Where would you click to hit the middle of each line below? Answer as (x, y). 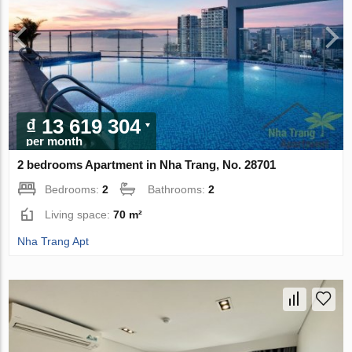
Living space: (79, 215)
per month (55, 141)
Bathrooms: (178, 190)
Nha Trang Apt (53, 242)
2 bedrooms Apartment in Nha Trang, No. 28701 (147, 165)
